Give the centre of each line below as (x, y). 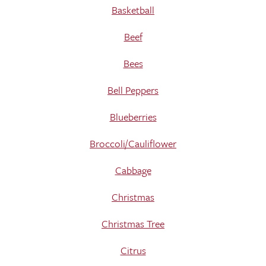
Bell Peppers (133, 90)
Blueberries (133, 117)
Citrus (133, 250)
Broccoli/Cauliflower (133, 143)
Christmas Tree (133, 224)
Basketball (133, 10)
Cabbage (133, 170)
